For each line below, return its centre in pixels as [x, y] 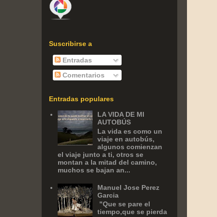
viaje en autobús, [126, 139]
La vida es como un [130, 132]
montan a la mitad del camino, [107, 163]
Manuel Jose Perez [129, 187]
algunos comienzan [130, 147]
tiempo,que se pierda [132, 212]
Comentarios [83, 75]
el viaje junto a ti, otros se [100, 155]
